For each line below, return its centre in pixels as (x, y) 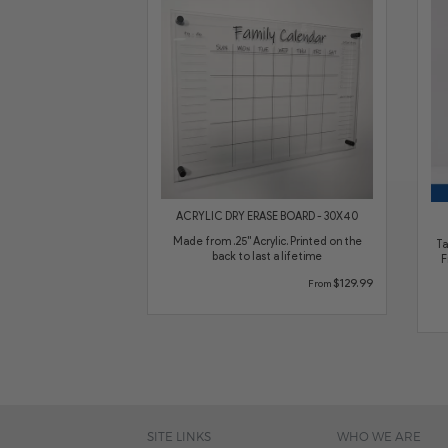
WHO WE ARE (379, 435)
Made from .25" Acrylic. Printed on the (267, 240)
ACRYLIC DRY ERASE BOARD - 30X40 (267, 215)
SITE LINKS (179, 435)
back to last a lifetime (267, 255)
